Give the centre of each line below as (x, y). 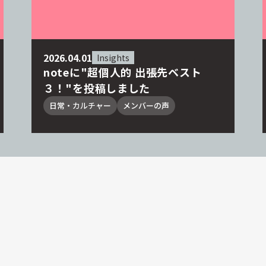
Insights (113, 57)
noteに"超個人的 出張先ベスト (123, 72)
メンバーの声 (146, 106)
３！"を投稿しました (97, 88)
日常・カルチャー (80, 106)
